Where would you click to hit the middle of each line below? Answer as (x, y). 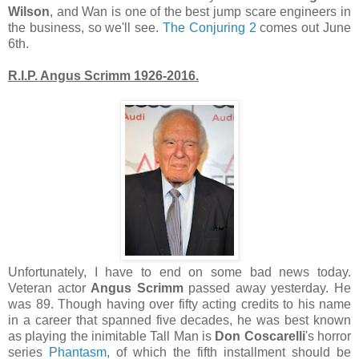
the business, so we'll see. (85, 27)
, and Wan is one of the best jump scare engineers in (200, 11)
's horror (328, 336)
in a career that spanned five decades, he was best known (179, 320)
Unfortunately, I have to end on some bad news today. (179, 272)
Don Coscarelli (260, 336)
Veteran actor (50, 288)
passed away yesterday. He (267, 288)
